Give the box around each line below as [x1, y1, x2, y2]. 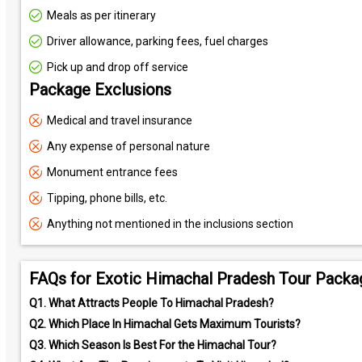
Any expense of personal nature [46, 140, 210, 153]
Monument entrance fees [46, 166, 178, 179]
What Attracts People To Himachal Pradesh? [45, 297, 274, 309]
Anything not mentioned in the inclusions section [46, 217, 293, 230]
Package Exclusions [28, 80, 171, 99]
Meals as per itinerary [46, 9, 156, 22]
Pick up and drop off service [46, 61, 188, 74]
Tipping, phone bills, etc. [46, 192, 167, 204]
